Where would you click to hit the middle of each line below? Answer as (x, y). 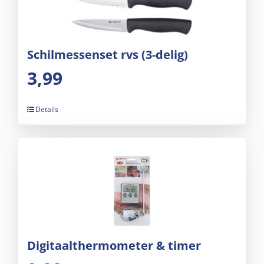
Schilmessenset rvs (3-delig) (108, 55)
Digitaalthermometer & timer (114, 246)
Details (47, 110)
